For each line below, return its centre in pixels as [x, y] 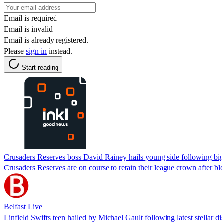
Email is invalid [28, 29]
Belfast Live [23, 206]
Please [15, 51]
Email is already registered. [46, 40]
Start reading [40, 67]
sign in [36, 51]
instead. [59, 51]
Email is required [30, 18]
